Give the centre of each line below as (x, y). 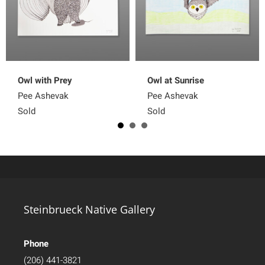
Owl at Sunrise (176, 80)
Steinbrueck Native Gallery (89, 209)
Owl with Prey (45, 80)
